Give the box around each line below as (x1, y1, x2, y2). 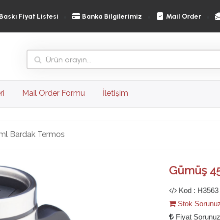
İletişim (103, 88, 128, 98)
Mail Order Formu (22, 88, 85, 98)
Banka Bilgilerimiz (82, 12, 142, 21)
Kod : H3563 (177, 186, 219, 195)
